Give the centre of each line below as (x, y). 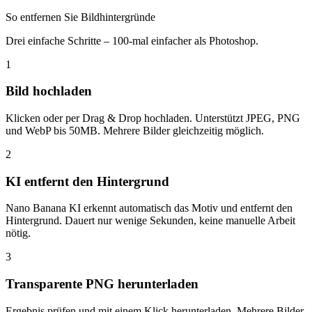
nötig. (18, 233)
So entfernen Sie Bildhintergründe (80, 17)
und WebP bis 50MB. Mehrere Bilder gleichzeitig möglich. (135, 130)
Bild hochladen (49, 91)
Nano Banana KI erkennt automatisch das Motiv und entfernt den (149, 208)
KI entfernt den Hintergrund (87, 181)
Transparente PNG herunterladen (102, 284)
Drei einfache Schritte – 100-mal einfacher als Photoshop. (132, 40)
